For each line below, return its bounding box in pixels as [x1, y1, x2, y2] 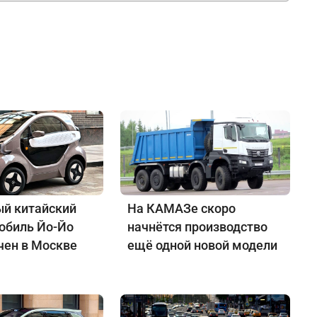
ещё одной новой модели [127, 237, 277, 253]
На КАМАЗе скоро [127, 200, 236, 216]
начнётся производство [127, 219, 267, 234]
